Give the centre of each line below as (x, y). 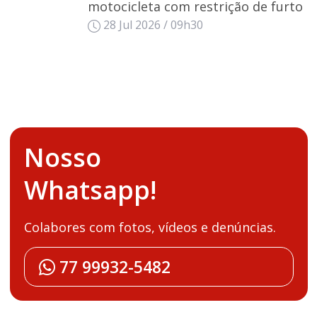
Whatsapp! (90, 190)
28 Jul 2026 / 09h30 (153, 25)
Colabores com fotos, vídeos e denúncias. (150, 227)
